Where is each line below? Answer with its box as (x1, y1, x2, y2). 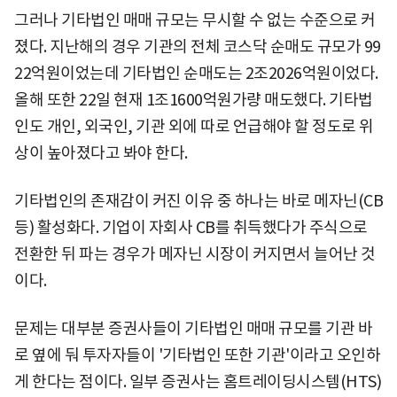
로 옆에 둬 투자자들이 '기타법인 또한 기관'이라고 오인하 (14, 345, 380, 365)
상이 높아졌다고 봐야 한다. (14, 143, 188, 163)
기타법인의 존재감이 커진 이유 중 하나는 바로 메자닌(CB (14, 191, 383, 211)
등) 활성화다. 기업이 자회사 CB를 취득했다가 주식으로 (14, 217, 368, 237)
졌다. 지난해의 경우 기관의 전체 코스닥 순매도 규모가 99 (14, 36, 381, 57)
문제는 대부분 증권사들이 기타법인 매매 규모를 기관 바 (14, 318, 372, 339)
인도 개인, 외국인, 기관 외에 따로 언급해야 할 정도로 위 (14, 116, 374, 136)
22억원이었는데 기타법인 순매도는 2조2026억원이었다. (14, 63, 378, 83)
